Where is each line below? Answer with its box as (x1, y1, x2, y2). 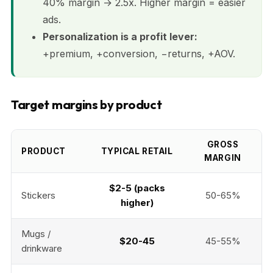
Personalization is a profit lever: (43, 30, 197, 43)
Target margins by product (11, 96, 162, 112)
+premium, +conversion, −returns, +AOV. (43, 47, 235, 60)
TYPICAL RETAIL (101, 146, 173, 156)
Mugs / (21, 227, 51, 239)
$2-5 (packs (108, 182, 165, 194)
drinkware (21, 242, 62, 254)
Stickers (21, 189, 55, 201)
